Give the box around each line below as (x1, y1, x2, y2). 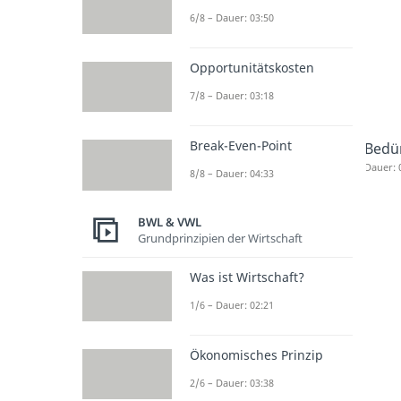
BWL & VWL (138, 214, 201, 230)
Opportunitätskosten (190, 59, 314, 76)
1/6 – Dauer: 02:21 (190, 297, 274, 311)
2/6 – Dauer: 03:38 (190, 375, 274, 389)
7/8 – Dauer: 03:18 (190, 89, 274, 102)
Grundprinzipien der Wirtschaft (138, 230, 303, 246)
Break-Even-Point (190, 137, 292, 155)
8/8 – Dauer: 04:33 (190, 166, 274, 181)
